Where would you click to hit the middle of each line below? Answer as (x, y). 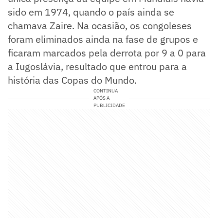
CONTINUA (105, 91)
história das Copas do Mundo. (72, 80)
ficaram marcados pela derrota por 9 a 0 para (107, 53)
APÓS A (101, 98)
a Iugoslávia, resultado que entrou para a (97, 66)
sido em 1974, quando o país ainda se (91, 12)
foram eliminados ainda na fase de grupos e (103, 39)
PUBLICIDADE (109, 105)
